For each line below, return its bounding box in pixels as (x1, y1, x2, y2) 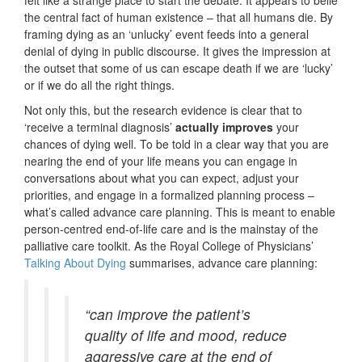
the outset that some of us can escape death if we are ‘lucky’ (24, 60, 333, 77)
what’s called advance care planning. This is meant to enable (24, 204, 335, 221)
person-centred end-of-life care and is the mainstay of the (24, 221, 318, 238)
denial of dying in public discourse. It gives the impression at (24, 43, 330, 60)
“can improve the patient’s (85, 304, 250, 325)
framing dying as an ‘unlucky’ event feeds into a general (24, 26, 309, 43)
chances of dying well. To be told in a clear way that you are (24, 136, 329, 153)
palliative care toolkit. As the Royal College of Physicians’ (24, 238, 314, 255)
